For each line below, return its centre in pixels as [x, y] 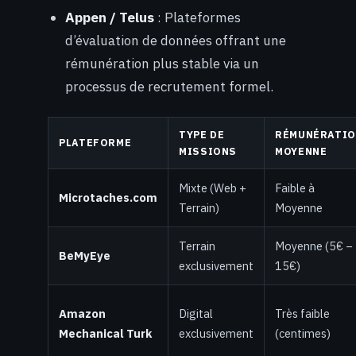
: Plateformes [198, 17]
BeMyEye [85, 255]
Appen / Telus [110, 17]
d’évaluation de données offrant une [176, 40]
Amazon [82, 313]
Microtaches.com [108, 197]
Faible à [295, 188]
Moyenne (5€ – [314, 246]
